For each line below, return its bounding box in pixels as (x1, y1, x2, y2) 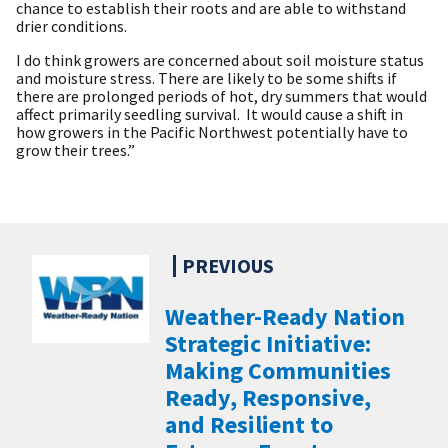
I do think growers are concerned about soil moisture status (16, 49, 424, 70)
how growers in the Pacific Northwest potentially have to (16, 121, 408, 142)
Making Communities (165, 354, 392, 386)
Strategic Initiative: (165, 327, 372, 359)
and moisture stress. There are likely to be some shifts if (16, 67, 397, 88)
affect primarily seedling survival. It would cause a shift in (16, 103, 403, 124)
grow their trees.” (16, 139, 135, 160)
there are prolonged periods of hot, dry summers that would (16, 85, 427, 106)
